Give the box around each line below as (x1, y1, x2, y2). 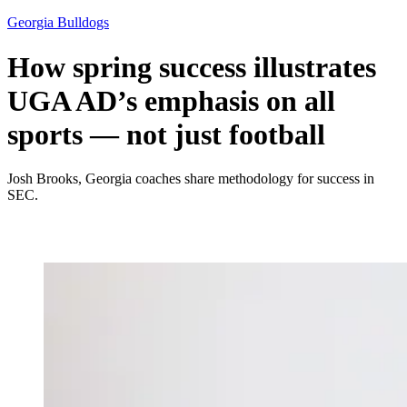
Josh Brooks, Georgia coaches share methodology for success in (7, 171, 374, 187)
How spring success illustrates (7, 50, 376, 84)
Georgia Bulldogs (7, 15, 109, 31)
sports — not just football (7, 117, 325, 151)
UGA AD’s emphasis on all (7, 84, 335, 117)
